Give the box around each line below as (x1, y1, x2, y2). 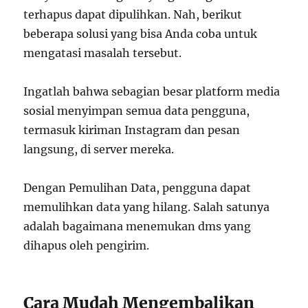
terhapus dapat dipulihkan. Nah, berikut (23, 8, 243, 21)
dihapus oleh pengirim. (23, 239, 150, 252)
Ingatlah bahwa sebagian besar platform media (23, 85, 280, 98)
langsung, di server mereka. (23, 142, 175, 156)
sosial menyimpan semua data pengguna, (23, 104, 250, 118)
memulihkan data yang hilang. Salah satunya (23, 200, 270, 214)
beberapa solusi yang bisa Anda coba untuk (23, 27, 258, 41)
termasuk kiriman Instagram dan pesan (23, 123, 241, 137)
